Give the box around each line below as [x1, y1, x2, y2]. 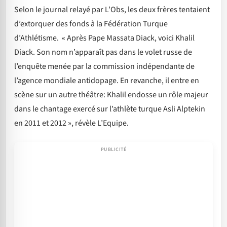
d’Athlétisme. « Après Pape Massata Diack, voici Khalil [14, 32, 195, 44]
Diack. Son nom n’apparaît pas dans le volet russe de [14, 47, 192, 58]
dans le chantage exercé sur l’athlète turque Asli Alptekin [14, 103, 205, 115]
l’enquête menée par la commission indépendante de [14, 61, 195, 72]
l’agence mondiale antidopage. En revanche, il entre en [14, 75, 199, 87]
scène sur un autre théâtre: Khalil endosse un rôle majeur [14, 89, 208, 101]
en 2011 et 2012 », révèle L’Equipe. [14, 118, 129, 129]
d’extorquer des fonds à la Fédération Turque [14, 18, 168, 30]
